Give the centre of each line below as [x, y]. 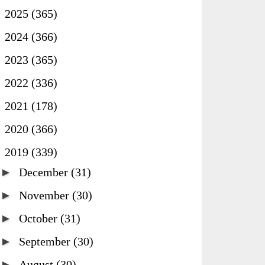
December [45, 172]
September [46, 241]
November [46, 195]
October [40, 218]
